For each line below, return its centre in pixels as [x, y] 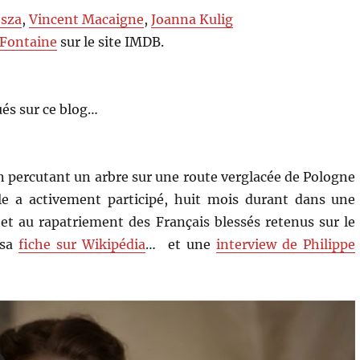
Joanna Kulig [192, 19]
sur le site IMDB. [111, 41]
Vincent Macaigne [87, 19]
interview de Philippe [286, 244]
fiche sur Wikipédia [82, 244]
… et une [181, 244]
